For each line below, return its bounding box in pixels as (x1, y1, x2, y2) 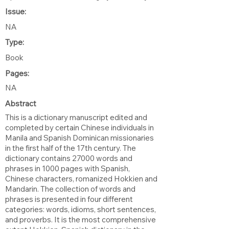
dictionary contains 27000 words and (5, 153, 132, 163)
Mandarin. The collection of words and (5, 184, 135, 194)
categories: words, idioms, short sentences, (5, 204, 156, 214)
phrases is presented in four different (5, 194, 133, 204)
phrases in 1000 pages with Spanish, (5, 163, 130, 173)
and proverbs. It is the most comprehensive (5, 214, 156, 224)
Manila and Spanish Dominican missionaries (5, 132, 154, 143)
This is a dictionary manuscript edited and (5, 112, 147, 122)
